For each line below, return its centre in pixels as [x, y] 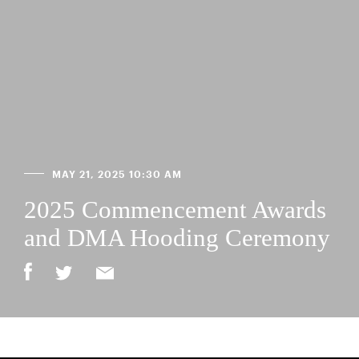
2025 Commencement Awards [175, 209]
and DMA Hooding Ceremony [177, 237]
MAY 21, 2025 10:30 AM [117, 174]
